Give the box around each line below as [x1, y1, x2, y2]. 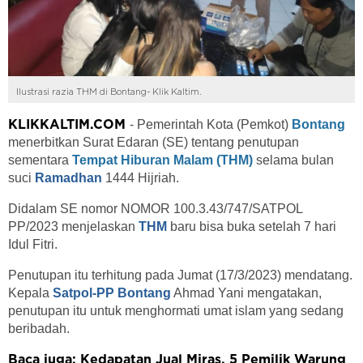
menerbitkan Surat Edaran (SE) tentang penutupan [8, 135, 299, 149]
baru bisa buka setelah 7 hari [170, 219, 336, 233]
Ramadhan [35, 170, 105, 185]
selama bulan [256, 152, 334, 167]
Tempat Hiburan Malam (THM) [72, 152, 256, 167]
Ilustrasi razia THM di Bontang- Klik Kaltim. [16, 87, 204, 96]
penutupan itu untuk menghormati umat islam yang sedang [8, 303, 344, 318]
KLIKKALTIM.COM [8, 117, 130, 131]
